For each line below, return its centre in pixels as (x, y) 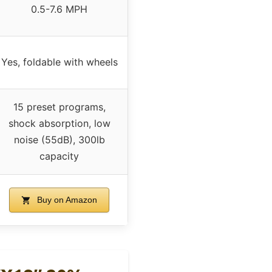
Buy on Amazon (66, 199)
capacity (59, 156)
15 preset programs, (59, 107)
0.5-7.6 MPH (59, 9)
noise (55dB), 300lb (59, 139)
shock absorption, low (59, 123)
